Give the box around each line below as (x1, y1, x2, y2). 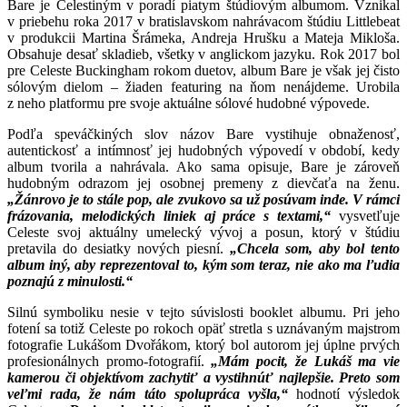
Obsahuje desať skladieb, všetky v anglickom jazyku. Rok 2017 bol (7, 46, 400, 63)
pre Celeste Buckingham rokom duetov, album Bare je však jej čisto (7, 63, 400, 79)
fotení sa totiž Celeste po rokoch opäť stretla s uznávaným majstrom (7, 321, 400, 337)
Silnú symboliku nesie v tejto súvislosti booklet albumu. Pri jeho (7, 304, 400, 321)
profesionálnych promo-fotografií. (7, 353, 212, 370)
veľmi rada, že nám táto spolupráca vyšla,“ (7, 386, 296, 402)
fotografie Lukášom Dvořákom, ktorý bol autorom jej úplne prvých (7, 337, 400, 353)
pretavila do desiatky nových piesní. (7, 241, 230, 257)
